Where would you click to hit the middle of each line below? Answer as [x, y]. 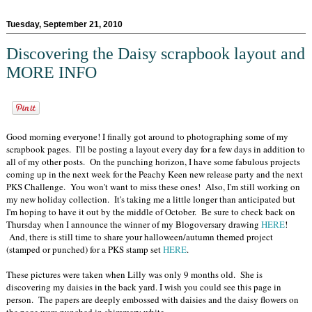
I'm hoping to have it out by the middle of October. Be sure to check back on [151, 212]
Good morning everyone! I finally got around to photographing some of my [147, 137]
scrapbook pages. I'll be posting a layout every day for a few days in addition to [156, 149]
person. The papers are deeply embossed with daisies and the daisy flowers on [153, 300]
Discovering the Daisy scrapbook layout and [156, 53]
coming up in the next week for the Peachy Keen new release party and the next [155, 174]
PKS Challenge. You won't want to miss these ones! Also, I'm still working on [153, 187]
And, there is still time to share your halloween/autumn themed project [140, 237]
